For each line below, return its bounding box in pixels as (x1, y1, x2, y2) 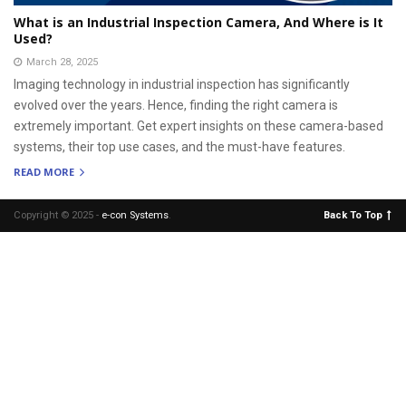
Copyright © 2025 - (14, 208, 101, 221)
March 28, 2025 (26, 55, 98, 68)
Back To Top (324, 208, 382, 221)
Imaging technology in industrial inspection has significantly (14, 76, 350, 92)
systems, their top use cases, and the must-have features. (14, 139, 345, 154)
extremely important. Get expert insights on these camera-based (14, 118, 383, 133)
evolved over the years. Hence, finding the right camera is (14, 97, 338, 112)
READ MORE (14, 165, 77, 179)
